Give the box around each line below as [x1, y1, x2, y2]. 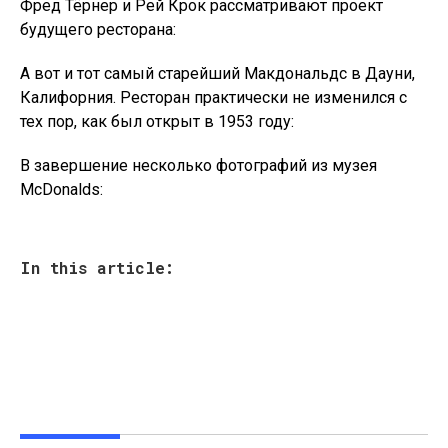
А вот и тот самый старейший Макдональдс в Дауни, [20, 64, 415, 83]
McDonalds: [20, 180, 103, 199]
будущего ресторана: [20, 20, 176, 39]
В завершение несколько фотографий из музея [20, 156, 377, 175]
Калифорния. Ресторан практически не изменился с [20, 88, 407, 107]
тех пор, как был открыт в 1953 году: [20, 112, 294, 131]
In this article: [20, 257, 174, 278]
